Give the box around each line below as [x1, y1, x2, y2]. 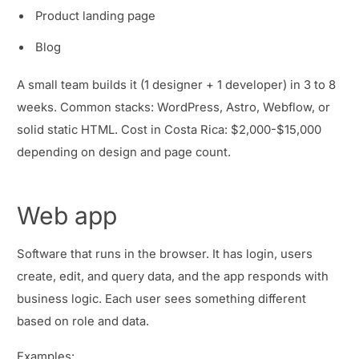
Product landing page [35, 9, 156, 24]
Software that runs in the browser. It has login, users [17, 247, 313, 262]
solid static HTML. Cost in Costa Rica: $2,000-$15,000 [17, 123, 321, 138]
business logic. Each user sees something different [17, 292, 306, 307]
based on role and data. [17, 314, 149, 329]
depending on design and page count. [17, 145, 231, 160]
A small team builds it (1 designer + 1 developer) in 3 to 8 [17, 78, 336, 93]
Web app [17, 200, 117, 230]
